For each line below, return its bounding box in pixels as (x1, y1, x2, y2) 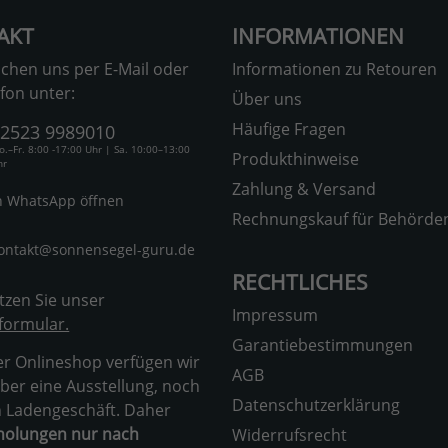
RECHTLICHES (231, 268, 368, 297)
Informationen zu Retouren (231, 58, 437, 81)
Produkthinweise (231, 148, 359, 171)
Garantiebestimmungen (231, 334, 413, 357)
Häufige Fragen (231, 118, 346, 141)
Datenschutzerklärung (231, 394, 400, 417)
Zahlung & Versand (231, 178, 376, 201)
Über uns (231, 88, 302, 111)
